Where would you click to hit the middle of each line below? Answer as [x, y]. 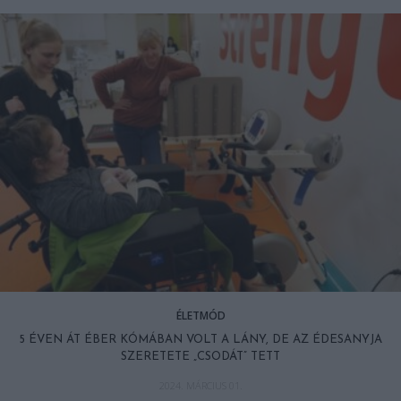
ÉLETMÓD [200, 316]
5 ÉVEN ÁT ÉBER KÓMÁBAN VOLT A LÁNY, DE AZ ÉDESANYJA [200, 340]
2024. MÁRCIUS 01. [200, 386]
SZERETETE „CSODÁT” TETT [200, 357]
